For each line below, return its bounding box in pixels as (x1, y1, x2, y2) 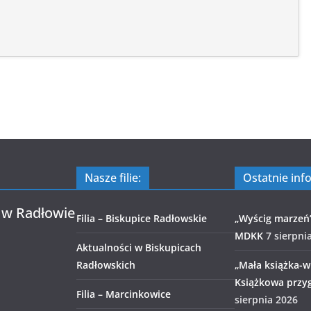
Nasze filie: (85, 170, 141, 185)
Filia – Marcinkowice (76, 287, 171, 301)
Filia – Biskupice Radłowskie (76, 212, 207, 225)
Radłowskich (76, 258, 135, 271)
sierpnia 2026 (235, 293, 298, 306)
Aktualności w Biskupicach (76, 241, 201, 254)
